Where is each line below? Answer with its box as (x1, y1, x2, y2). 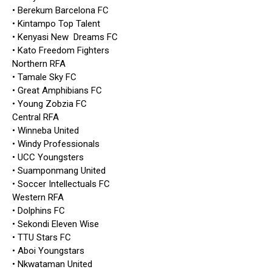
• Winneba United (12, 125, 79, 137)
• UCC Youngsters (12, 152, 84, 163)
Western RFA (12, 192, 64, 203)
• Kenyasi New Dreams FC (12, 32, 118, 43)
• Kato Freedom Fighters (12, 45, 109, 56)
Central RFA (12, 112, 59, 123)
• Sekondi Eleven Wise (12, 219, 99, 230)
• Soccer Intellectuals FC (12, 178, 110, 190)
